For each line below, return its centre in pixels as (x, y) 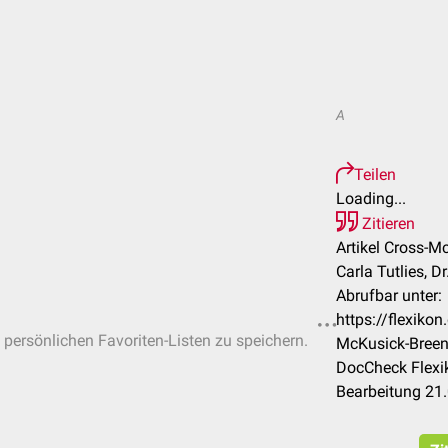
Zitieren (386, 223)
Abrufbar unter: (389, 295)
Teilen (375, 174)
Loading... (371, 198)
